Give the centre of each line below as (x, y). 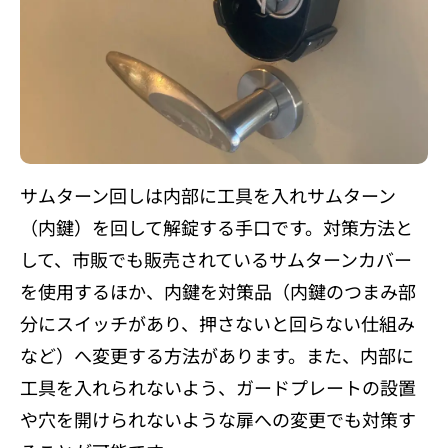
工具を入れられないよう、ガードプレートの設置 (218, 387)
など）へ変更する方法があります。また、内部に (217, 355)
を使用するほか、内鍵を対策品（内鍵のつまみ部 (218, 291)
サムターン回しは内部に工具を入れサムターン (208, 195)
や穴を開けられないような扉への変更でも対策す (218, 419)
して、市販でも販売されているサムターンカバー (216, 259)
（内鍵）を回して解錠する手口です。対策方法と (216, 227)
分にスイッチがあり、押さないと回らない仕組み (217, 323)
